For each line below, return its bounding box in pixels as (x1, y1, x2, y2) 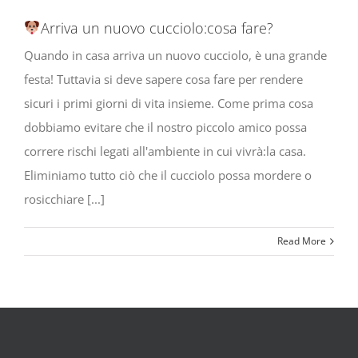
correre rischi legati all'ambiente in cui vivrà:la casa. (24, 142, 306, 159)
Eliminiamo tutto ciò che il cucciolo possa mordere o (24, 166, 312, 183)
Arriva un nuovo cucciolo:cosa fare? (40, 18, 273, 38)
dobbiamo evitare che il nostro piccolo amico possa (24, 118, 307, 135)
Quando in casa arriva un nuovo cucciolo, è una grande (24, 46, 327, 63)
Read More (277, 233, 326, 248)
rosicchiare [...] (24, 190, 105, 207)
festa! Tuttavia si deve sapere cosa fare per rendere (24, 70, 303, 87)
